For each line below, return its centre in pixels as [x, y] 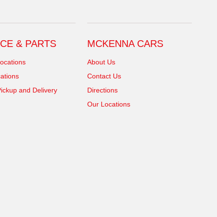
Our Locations [109, 104]
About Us [101, 62]
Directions [103, 90]
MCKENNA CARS [125, 44]
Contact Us [104, 76]
